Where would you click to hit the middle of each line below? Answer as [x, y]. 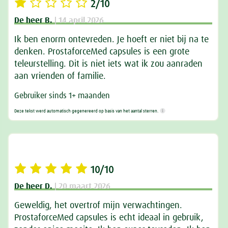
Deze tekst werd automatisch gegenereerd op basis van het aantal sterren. [87, 111]
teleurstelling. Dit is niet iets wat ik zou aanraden [109, 64]
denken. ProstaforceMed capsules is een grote [102, 52]
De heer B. [34, 20]
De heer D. [34, 186]
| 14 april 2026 [79, 20]
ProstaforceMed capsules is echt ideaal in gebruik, [109, 218]
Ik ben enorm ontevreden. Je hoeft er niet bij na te [112, 39]
